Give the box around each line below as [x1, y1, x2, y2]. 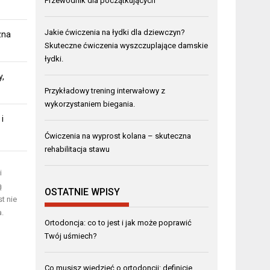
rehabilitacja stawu [45, 145, 110, 154]
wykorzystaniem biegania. [45, 99, 136, 109]
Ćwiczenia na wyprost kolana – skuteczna [45, 131, 192, 141]
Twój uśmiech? [45, 231, 98, 240]
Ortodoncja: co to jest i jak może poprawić [45, 218, 192, 227]
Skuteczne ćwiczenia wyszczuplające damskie [45, 41, 209, 51]
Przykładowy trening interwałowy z [45, 86, 166, 96]
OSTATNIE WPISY [45, 186, 121, 198]
